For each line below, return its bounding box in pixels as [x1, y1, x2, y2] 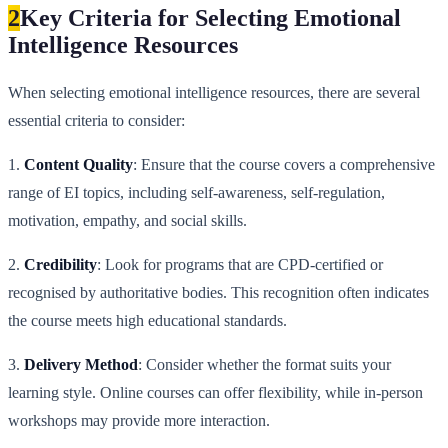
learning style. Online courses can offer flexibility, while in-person [8, 384, 423, 402]
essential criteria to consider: [8, 112, 185, 130]
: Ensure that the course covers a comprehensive [133, 156, 435, 174]
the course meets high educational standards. [8, 312, 287, 330]
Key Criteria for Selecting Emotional [20, 5, 401, 32]
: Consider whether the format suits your [138, 356, 391, 374]
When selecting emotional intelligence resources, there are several [8, 84, 420, 102]
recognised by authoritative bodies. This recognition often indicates [8, 284, 429, 302]
